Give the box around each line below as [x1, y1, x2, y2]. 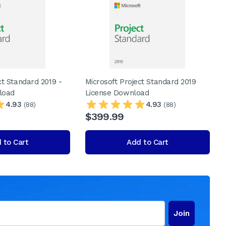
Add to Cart [127, 138, 168, 147]
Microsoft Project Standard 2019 [85, 77, 196, 86]
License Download [85, 88, 149, 97]
